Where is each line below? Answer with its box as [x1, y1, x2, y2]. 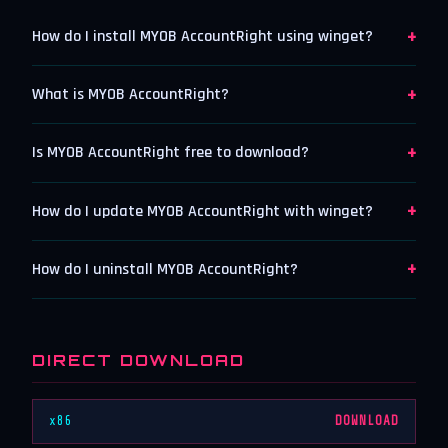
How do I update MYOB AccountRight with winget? [32, 200, 373, 222]
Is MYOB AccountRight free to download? [32, 142, 309, 164]
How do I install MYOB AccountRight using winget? [32, 26, 373, 48]
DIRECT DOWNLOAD [32, 349, 245, 370]
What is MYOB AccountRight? [32, 84, 229, 106]
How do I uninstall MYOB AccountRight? [32, 258, 298, 280]
